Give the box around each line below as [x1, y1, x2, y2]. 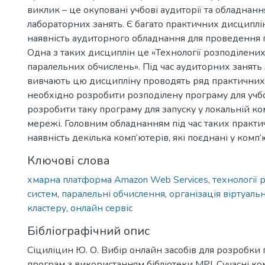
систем [27, 188, 57, 201]
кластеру [27, 202, 66, 215]
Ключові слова [27, 153, 110, 169]
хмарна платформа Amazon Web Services [27, 173, 208, 186]
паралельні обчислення [62, 188, 165, 201]
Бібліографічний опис [27, 223, 150, 239]
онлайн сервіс [70, 202, 132, 215]
